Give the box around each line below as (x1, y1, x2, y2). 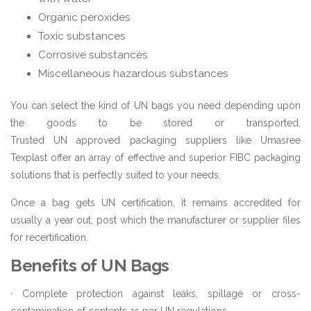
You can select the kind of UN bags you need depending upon (10, 99, 301, 111)
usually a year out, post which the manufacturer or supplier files (10, 214, 301, 226)
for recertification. (10, 231, 88, 243)
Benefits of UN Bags (10, 255, 169, 276)
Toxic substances (38, 29, 126, 42)
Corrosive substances (38, 48, 148, 61)
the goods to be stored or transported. (10, 117, 301, 128)
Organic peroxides (38, 10, 131, 24)
